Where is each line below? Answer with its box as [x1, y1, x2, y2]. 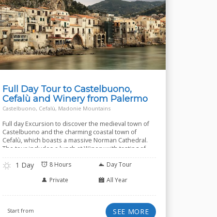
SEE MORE [112, 207, 149, 216]
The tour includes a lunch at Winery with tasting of [2, 144, 146, 153]
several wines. [2, 153, 44, 161]
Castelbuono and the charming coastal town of [2, 128, 137, 136]
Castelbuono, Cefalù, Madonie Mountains [2, 105, 110, 112]
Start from [7, 207, 34, 214]
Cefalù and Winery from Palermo [2, 93, 148, 104]
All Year [107, 176, 128, 184]
